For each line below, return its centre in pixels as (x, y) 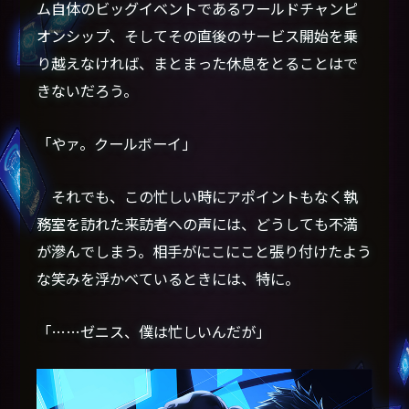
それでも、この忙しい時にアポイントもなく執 (198, 196)
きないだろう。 (88, 90)
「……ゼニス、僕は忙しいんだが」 (154, 331)
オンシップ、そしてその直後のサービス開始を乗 (198, 35)
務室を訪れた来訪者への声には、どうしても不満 (198, 223)
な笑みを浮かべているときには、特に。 (168, 278)
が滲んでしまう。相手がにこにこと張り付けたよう (204, 251)
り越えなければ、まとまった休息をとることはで (198, 63)
